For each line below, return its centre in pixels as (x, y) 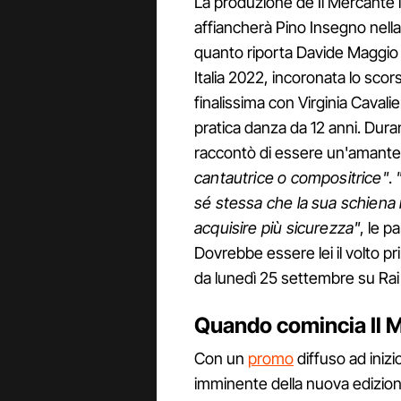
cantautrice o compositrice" (291, 178)
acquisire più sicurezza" (277, 228)
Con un (221, 359)
